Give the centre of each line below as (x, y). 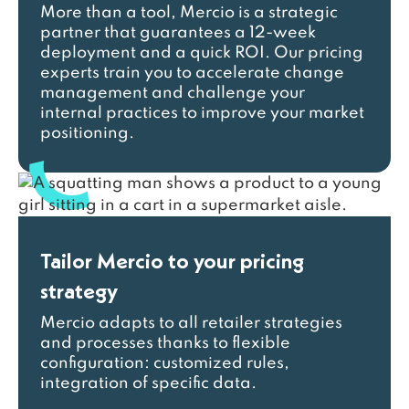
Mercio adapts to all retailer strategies (191, 323)
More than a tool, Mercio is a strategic (189, 13)
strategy (79, 291)
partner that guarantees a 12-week (178, 33)
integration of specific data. (148, 383)
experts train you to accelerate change (192, 73)
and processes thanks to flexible (165, 343)
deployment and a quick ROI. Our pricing (202, 53)
